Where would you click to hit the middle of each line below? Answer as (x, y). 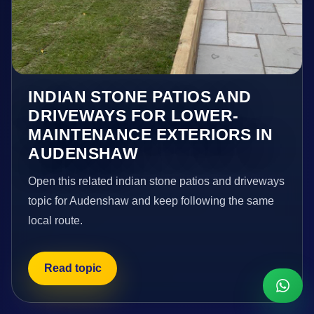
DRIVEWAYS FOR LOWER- (134, 115)
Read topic (73, 268)
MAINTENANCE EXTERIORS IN (151, 134)
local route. (56, 220)
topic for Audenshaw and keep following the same (151, 200)
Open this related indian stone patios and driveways (157, 181)
